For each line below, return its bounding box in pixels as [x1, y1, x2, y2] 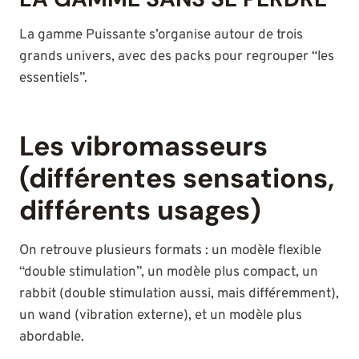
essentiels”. [19, 70, 87, 88]
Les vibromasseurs [19, 128, 268, 165]
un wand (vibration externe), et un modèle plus [19, 307, 302, 325]
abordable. [19, 329, 84, 347]
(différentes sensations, [19, 160, 334, 197]
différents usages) [19, 192, 261, 229]
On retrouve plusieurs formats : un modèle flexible [19, 242, 321, 260]
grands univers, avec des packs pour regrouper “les [19, 48, 334, 67]
